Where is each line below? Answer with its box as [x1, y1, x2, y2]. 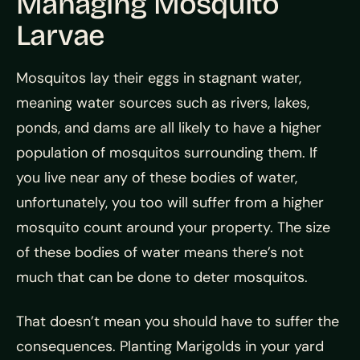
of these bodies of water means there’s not [16, 243, 304, 263]
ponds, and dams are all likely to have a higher [16, 118, 321, 138]
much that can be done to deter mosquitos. [16, 268, 308, 288]
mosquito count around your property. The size [16, 218, 330, 238]
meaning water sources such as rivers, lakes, [16, 93, 309, 113]
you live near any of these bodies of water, [16, 168, 297, 188]
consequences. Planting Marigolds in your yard [16, 337, 324, 357]
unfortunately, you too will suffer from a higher [16, 193, 324, 213]
